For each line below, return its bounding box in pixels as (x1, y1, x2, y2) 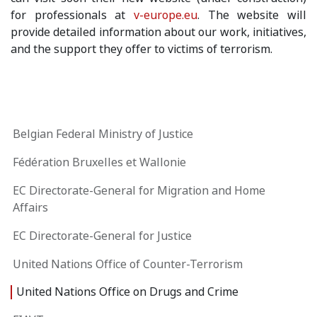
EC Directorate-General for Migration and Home (13, 183, 265, 198)
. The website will (197, 8, 306, 23)
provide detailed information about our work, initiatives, (11, 25, 306, 40)
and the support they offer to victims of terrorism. (11, 42, 272, 57)
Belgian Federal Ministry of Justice (13, 127, 193, 142)
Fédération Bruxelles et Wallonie (13, 155, 186, 170)
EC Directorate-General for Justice (13, 229, 192, 243)
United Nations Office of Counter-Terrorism (13, 257, 243, 272)
